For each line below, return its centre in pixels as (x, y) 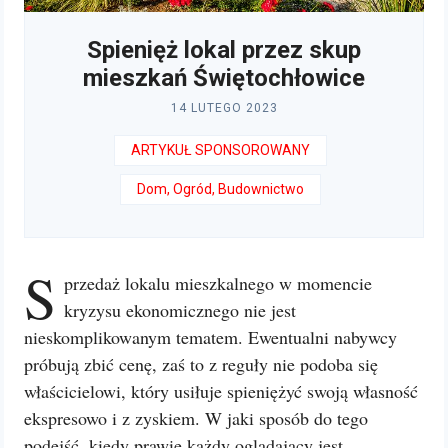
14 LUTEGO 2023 (224, 108)
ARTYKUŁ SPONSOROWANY (220, 150)
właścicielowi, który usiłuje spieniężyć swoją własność (221, 391)
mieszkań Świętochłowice (224, 78)
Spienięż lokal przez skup (224, 50)
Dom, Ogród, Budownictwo (220, 189)
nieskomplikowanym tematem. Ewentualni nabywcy (210, 337)
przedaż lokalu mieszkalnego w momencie (218, 283)
